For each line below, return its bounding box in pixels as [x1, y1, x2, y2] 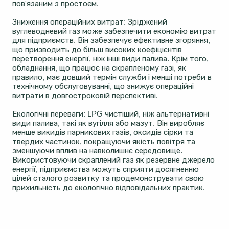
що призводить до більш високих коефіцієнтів [12, 45, 182, 54]
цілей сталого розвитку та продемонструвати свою [12, 174, 204, 183]
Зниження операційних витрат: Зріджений [12, 17, 167, 27]
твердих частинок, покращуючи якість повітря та [12, 137, 195, 146]
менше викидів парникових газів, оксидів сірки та [12, 128, 193, 137]
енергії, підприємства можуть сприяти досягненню [12, 165, 199, 174]
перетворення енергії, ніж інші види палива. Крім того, [12, 54, 209, 63]
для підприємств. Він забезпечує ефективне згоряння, [12, 36, 210, 45]
